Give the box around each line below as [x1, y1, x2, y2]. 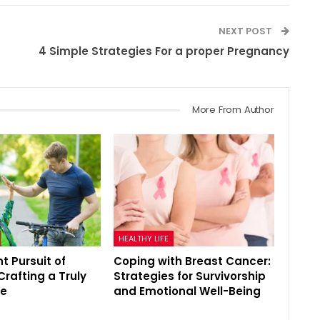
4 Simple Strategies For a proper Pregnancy [38, 43, 289, 59]
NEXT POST [218, 24, 274, 38]
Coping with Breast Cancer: [114, 253, 271, 269]
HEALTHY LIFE [119, 232, 169, 244]
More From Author [191, 102, 274, 116]
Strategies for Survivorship [114, 268, 266, 284]
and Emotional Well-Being [114, 283, 261, 299]
